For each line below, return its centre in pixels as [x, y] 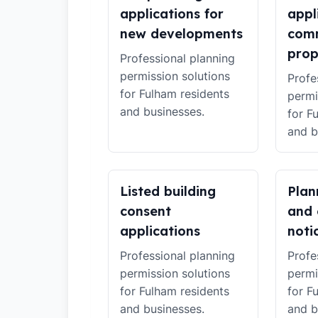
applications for [172, 14]
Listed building [168, 191]
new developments [181, 34]
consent [146, 211]
